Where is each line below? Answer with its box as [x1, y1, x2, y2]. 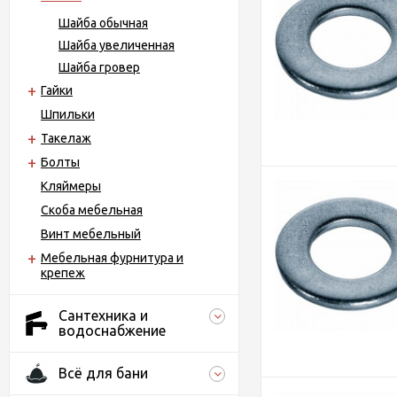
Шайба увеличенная [58, 38, 175, 52]
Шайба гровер [58, 60, 140, 74]
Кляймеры [41, 179, 101, 193]
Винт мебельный [41, 227, 141, 241]
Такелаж [41, 131, 91, 145]
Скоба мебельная [41, 203, 143, 217]
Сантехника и [58, 307, 148, 323]
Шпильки [41, 107, 95, 121]
